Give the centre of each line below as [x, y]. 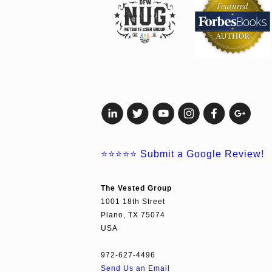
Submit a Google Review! [202, 154]
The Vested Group [138, 188]
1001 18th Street [133, 201]
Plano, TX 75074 [133, 214]
